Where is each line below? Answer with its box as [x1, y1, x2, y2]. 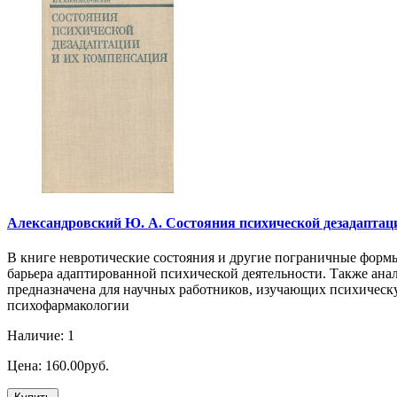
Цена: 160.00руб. [7, 358, 109, 374]
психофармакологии [7, 298, 129, 314]
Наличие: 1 [7, 328, 74, 344]
